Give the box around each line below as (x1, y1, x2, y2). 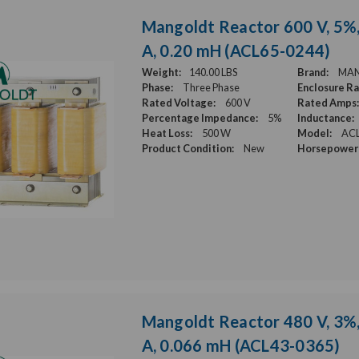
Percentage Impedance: (141, 111, 258, 124)
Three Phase (182, 81, 240, 94)
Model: (297, 127, 332, 139)
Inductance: (297, 111, 354, 124)
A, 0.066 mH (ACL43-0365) (141, 336, 341, 355)
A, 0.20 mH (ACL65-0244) (141, 41, 331, 60)
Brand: (297, 66, 329, 79)
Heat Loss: (141, 127, 192, 139)
